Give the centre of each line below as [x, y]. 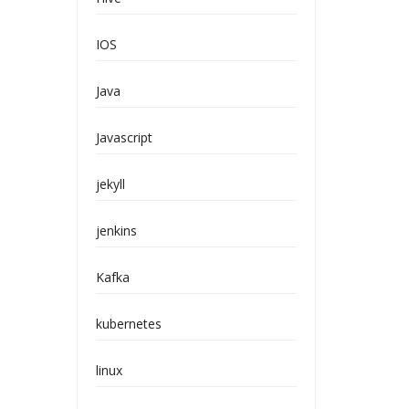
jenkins [116, 231]
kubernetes [128, 324]
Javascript [124, 137]
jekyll [110, 184]
